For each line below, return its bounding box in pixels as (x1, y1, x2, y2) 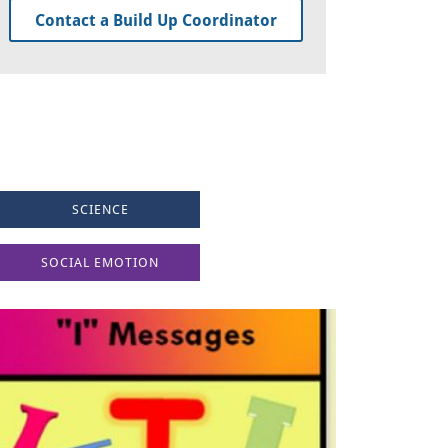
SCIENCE (71, 200, 129, 219)
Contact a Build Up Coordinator (34, 9, 277, 32)
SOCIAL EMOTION (41, 253, 159, 272)
